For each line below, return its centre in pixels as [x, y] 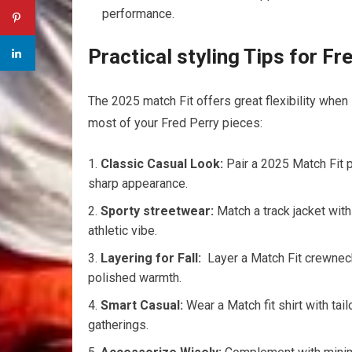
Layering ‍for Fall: [151, 258]
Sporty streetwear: [157, 211]
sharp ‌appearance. [138, 184]
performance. [138, 14]
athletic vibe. [123, 231]
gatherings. [118, 325]
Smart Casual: [142, 306]
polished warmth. [135, 278]
